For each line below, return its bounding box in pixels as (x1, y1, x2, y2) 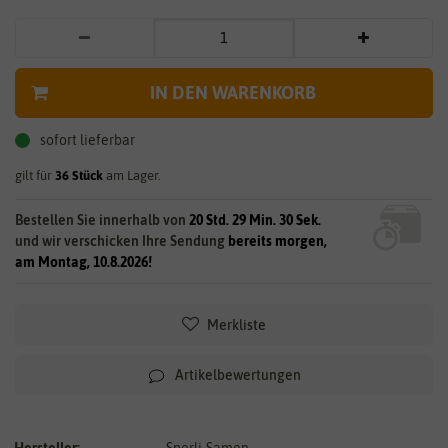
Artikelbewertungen (175, 366, 301, 383)
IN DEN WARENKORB (149, 81, 316, 103)
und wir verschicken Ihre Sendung (15, 232, 228, 249)
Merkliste (207, 316, 266, 333)
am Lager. (103, 167, 161, 183)
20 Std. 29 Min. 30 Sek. (189, 211, 321, 228)
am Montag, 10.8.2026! (15, 253, 152, 270)
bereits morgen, (228, 232, 327, 249)
